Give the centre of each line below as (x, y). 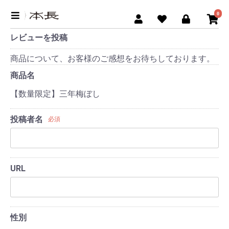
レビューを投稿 (39, 37)
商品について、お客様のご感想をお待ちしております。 (112, 58)
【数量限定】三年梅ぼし (55, 94)
